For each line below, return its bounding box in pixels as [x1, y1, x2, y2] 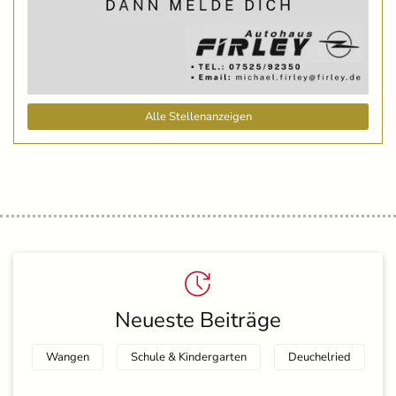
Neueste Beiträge [115, 306, 281, 335]
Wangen [45, 349, 89, 366]
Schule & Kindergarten [130, 349, 247, 366]
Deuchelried [287, 349, 351, 366]
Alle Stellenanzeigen [144, 109, 252, 126]
